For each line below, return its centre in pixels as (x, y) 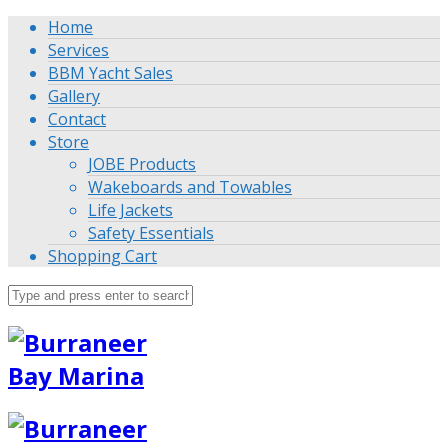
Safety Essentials (151, 233)
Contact (77, 119)
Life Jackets (130, 210)
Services (78, 50)
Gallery (74, 96)
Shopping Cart (102, 256)
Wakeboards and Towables (190, 187)
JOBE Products (142, 164)
